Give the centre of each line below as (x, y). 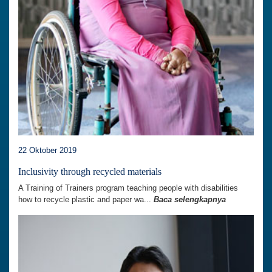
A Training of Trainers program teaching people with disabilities (128, 188)
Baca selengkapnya (190, 199)
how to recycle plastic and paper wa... (86, 199)
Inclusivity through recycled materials (90, 171)
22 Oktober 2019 (47, 150)
